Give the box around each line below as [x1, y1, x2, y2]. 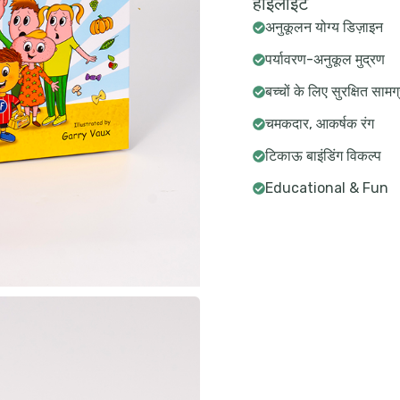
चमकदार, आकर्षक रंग [265, 115, 375, 132]
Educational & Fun [265, 179, 389, 196]
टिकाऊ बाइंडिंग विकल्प [265, 147, 382, 164]
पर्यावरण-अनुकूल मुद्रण [265, 51, 386, 68]
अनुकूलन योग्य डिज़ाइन [265, 19, 384, 36]
